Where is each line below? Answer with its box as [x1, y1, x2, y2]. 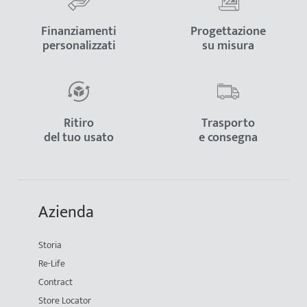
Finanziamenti [41, 21, 116, 42]
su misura [202, 36, 254, 57]
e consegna [199, 127, 258, 148]
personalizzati [42, 36, 116, 57]
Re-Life [38, 255, 65, 271]
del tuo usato [44, 127, 114, 148]
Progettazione [191, 21, 266, 42]
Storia [38, 236, 62, 253]
